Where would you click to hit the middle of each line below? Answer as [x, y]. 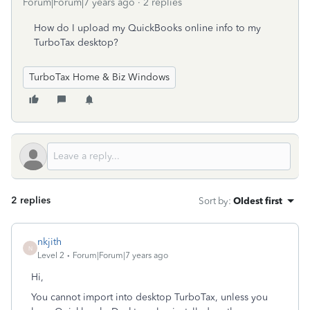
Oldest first [258, 201]
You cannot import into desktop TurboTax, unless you [149, 297]
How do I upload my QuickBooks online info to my [147, 28]
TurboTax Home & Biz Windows [99, 77]
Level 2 [51, 255]
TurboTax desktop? [76, 43]
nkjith [49, 242]
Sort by [213, 201]
